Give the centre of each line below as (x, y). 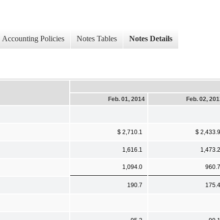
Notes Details (151, 39)
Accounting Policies (33, 39)
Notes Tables (97, 39)
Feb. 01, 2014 (126, 99)
